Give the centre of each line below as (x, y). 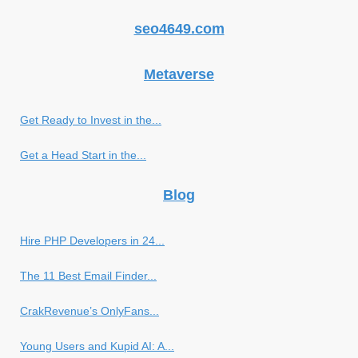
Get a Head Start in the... (83, 155)
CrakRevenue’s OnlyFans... (89, 310)
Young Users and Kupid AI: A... (97, 346)
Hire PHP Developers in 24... (92, 240)
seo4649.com (179, 28)
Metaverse (179, 74)
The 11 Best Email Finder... (88, 275)
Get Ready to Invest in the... (91, 119)
